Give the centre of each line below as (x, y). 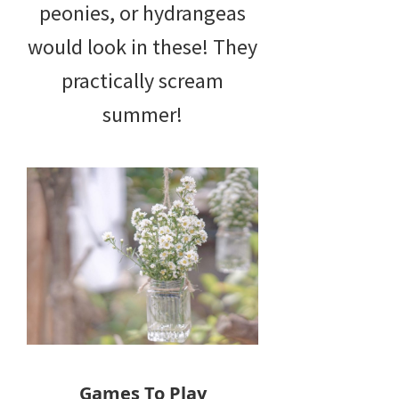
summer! (142, 115)
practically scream (142, 81)
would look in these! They (142, 47)
